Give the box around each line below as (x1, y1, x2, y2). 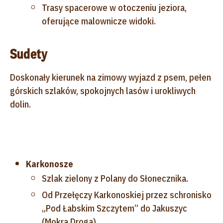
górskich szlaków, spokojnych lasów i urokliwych (10, 85, 196, 97)
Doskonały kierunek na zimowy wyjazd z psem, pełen (10, 71, 211, 83)
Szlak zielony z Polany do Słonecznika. (42, 172, 188, 184)
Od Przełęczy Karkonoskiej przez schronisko (42, 189, 212, 201)
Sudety (10, 44, 47, 63)
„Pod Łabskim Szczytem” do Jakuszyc (42, 202, 187, 214)
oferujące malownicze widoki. (42, 15, 156, 27)
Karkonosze (26, 158, 73, 170)
